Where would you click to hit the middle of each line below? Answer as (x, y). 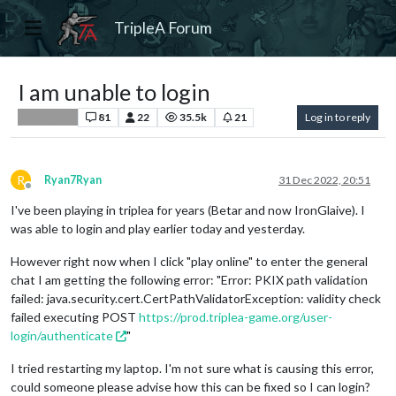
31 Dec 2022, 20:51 (324, 179)
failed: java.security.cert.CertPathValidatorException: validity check (196, 298)
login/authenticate (62, 335)
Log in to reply (338, 117)
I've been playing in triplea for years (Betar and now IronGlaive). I (188, 209)
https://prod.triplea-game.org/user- (236, 316)
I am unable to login (114, 91)
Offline (44, 192)
